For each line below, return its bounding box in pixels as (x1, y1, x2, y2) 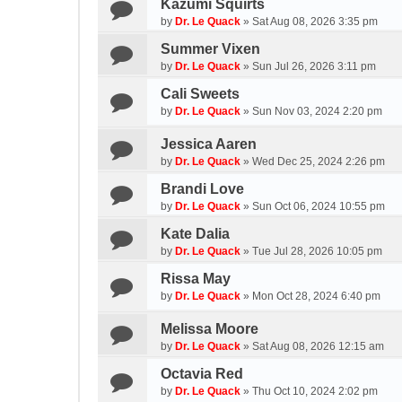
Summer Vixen (161, 41, 260, 57)
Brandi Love (161, 181, 244, 197)
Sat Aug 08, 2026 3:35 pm (252, 15, 378, 28)
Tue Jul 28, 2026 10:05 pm (252, 245, 382, 258)
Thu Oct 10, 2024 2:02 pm (252, 385, 378, 398)
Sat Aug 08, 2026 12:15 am (252, 340, 384, 353)
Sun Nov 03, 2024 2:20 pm (252, 105, 382, 118)
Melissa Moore (161, 321, 258, 336)
